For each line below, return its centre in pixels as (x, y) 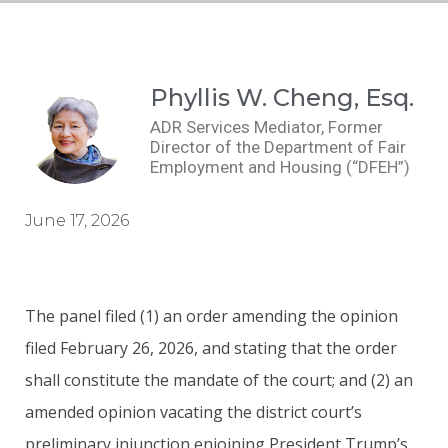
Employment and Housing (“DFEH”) (280, 167)
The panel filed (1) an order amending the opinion (211, 315)
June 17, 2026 (77, 220)
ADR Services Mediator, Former (266, 127)
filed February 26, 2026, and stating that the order (211, 347)
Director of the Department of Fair (278, 147)
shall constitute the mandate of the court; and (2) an (219, 379)
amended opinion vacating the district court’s (193, 411)
